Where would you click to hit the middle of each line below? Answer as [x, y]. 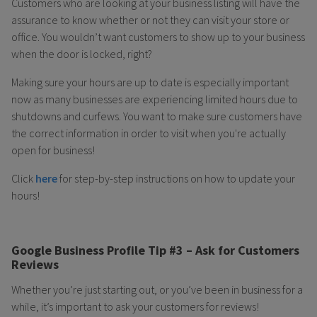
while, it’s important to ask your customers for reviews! [135, 307]
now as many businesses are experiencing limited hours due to [155, 99]
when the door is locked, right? [82, 53]
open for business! [53, 150]
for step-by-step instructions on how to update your [176, 178]
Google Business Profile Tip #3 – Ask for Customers [155, 250]
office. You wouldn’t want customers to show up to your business [158, 36]
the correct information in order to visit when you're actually [149, 133]
